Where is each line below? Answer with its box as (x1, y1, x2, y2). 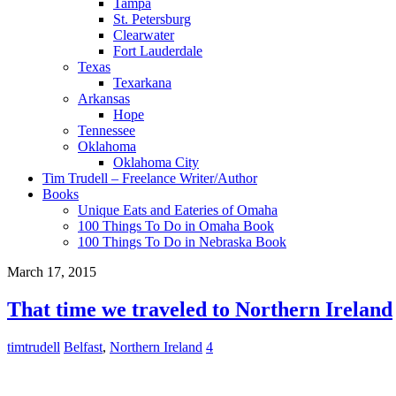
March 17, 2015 (7, 264, 96, 279)
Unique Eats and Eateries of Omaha (78, 202, 278, 217)
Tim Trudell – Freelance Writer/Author (42, 171, 257, 186)
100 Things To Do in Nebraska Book (78, 234, 286, 249)
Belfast (64, 339, 103, 354)
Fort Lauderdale (113, 43, 202, 58)
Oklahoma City (113, 155, 199, 170)
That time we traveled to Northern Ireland (7, 297, 392, 321)
